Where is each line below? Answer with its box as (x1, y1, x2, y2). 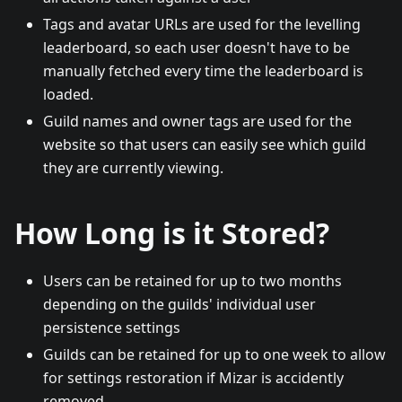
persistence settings (43, 317, 180, 337)
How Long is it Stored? (14, 213, 329, 252)
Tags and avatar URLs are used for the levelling (43, 13, 361, 34)
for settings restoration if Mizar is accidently (43, 367, 344, 388)
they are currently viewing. (43, 157, 223, 178)
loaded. (43, 83, 93, 104)
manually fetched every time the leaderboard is (43, 60, 363, 81)
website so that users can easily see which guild (43, 134, 366, 154)
